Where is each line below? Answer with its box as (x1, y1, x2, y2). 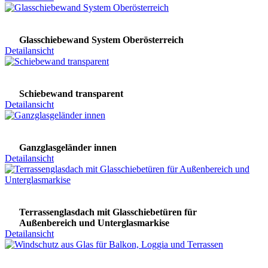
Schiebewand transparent (19, 88, 123, 99)
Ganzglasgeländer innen (19, 142, 117, 153)
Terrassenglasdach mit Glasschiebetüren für (19, 206, 197, 217)
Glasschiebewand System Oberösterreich (19, 34, 184, 45)
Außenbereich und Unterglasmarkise (19, 217, 169, 228)
